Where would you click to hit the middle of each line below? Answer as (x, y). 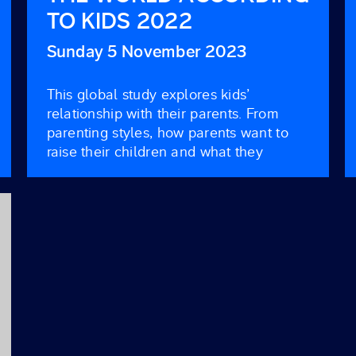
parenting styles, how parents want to (167, 133)
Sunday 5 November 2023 (147, 52)
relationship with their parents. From (163, 114)
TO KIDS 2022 (119, 21)
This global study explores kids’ (148, 95)
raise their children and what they (155, 152)
